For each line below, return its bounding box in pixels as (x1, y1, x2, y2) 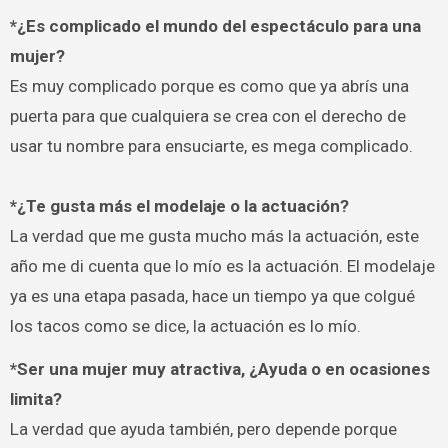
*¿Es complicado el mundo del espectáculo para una (9, 16, 421, 37)
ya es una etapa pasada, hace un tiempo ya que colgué (9, 286, 415, 307)
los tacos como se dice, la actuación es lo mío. (9, 316, 361, 337)
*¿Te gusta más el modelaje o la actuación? (9, 196, 349, 217)
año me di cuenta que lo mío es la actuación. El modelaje (9, 256, 435, 277)
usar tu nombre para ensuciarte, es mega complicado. (9, 136, 413, 157)
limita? (9, 388, 62, 409)
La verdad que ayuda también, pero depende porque (9, 418, 397, 439)
